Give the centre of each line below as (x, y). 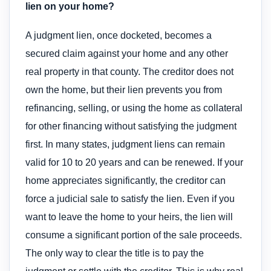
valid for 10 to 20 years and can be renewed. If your (134, 163)
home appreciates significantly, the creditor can (126, 181)
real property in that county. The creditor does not (129, 72)
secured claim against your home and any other (127, 54)
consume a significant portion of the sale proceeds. (134, 235)
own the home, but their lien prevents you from (124, 90)
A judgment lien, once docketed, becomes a (119, 36)
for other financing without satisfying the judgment (131, 126)
